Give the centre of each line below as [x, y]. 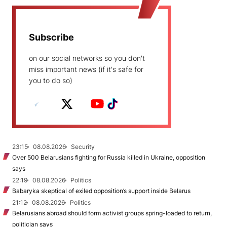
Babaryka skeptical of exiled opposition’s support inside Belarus [101, 191]
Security [83, 147]
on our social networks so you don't [87, 58]
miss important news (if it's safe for [86, 69]
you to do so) [51, 81]
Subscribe [51, 37]
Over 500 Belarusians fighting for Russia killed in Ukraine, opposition [109, 158]
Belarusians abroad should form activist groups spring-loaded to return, [112, 213]
